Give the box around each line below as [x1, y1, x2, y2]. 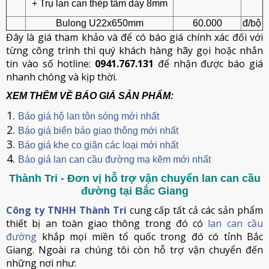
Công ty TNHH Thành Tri [6, 204, 127, 217]
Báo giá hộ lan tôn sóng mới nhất [18, 111, 159, 121]
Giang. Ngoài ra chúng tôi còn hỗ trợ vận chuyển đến [6, 243, 263, 256]
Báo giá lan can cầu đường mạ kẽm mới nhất [18, 154, 211, 165]
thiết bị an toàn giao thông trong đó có [6, 217, 208, 230]
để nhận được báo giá [154, 57, 264, 70]
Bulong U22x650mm [55, 18, 144, 28]
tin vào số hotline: [6, 57, 95, 70]
